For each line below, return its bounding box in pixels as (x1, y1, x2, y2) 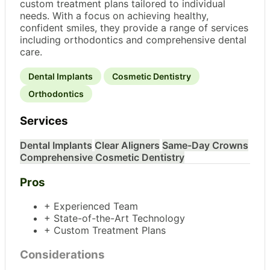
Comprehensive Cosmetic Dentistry (20, 151, 184, 163)
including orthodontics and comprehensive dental (20, 34, 246, 46)
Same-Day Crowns (162, 139, 248, 151)
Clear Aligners (95, 139, 160, 151)
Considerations (20, 248, 105, 262)
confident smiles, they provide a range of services (20, 22, 248, 34)
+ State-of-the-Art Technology (44, 212, 185, 225)
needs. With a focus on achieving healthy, (20, 10, 209, 22)
